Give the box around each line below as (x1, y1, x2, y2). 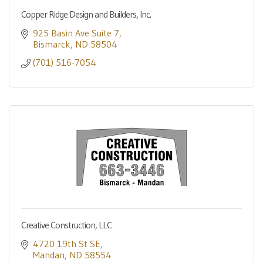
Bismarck (33, 38, 70, 50)
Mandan (33, 249, 65, 261)
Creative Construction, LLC (21, 219, 112, 231)
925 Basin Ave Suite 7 (33, 27, 119, 39)
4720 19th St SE (33, 238, 100, 249)
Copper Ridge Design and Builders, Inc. (21, 8, 151, 20)
